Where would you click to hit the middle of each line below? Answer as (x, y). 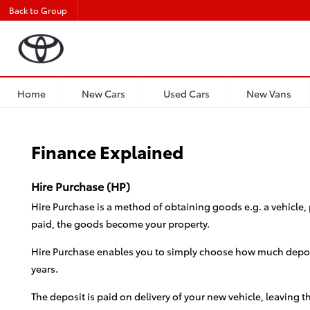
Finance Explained (107, 151)
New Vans (269, 92)
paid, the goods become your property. (120, 223)
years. (45, 268)
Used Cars (186, 92)
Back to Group (38, 10)
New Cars (104, 92)
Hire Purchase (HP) (81, 186)
